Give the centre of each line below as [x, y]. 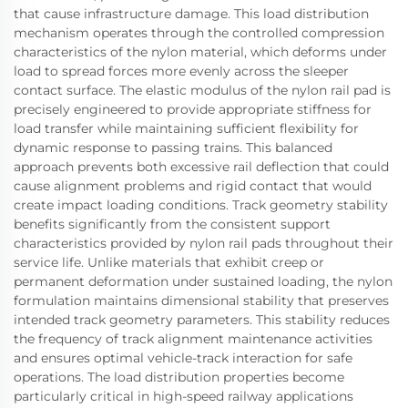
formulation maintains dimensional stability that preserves [201, 300]
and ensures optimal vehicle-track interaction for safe [183, 357]
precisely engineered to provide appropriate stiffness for [193, 109]
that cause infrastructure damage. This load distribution [191, 13]
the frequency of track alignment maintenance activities [193, 338]
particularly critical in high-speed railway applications [184, 396]
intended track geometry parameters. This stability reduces [202, 319]
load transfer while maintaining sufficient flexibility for [186, 128]
